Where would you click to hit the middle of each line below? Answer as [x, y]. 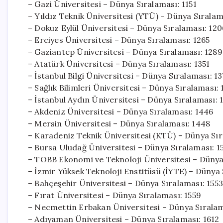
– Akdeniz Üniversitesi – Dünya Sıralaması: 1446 [121, 111]
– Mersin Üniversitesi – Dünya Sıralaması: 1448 [119, 123]
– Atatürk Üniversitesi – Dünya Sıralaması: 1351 [119, 64]
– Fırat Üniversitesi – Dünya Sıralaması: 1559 [114, 195]
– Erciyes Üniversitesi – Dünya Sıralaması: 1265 [119, 40]
